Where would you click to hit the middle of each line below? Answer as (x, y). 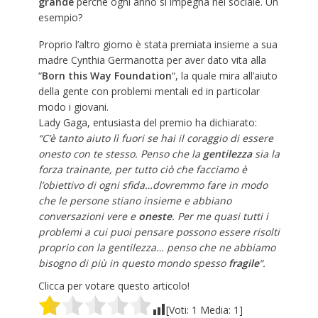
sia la (265, 154)
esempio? (60, 18)
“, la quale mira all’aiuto (224, 76)
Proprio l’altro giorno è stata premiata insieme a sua (158, 45)
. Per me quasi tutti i (220, 216)
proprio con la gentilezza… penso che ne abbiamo (157, 248)
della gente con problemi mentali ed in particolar (149, 92)
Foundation (143, 76)
